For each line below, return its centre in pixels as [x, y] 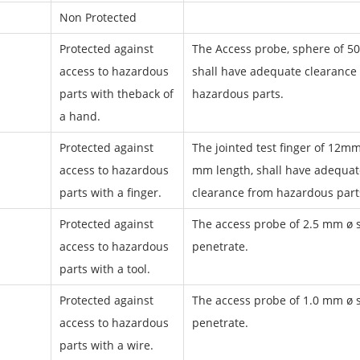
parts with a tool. [104, 269]
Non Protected [98, 17]
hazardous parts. [237, 94]
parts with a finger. [110, 192]
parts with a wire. [106, 345]
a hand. [80, 116]
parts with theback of [116, 94]
